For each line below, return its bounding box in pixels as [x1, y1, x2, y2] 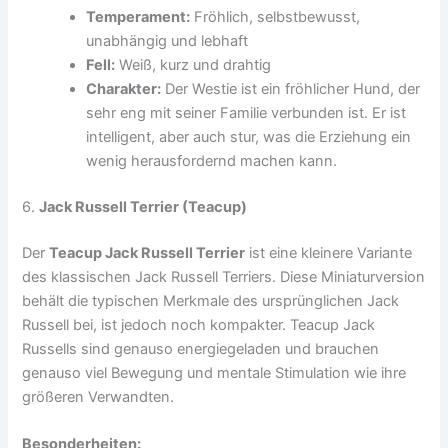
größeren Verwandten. [22, 387, 175, 406]
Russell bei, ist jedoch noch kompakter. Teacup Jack [22, 315, 376, 334]
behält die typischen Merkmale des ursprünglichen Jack [22, 291, 400, 310]
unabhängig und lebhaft [86, 31, 249, 50]
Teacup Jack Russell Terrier [49, 243, 246, 262]
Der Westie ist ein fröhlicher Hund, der [161, 79, 421, 98]
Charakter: [86, 79, 162, 98]
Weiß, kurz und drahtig [115, 55, 272, 74]
